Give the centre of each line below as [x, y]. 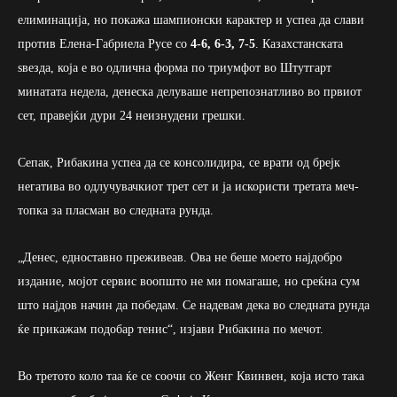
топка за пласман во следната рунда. [116, 210]
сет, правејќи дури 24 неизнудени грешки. [132, 115]
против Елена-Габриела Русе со [104, 43]
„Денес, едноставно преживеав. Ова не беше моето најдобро [180, 257]
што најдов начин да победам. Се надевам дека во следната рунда [194, 305]
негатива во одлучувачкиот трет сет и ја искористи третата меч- [188, 186]
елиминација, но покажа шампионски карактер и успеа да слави [191, 19]
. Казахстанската [299, 43]
